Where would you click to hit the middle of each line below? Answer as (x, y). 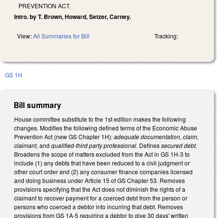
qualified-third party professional (93, 145)
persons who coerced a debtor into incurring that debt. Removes (99, 206)
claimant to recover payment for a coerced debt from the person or (101, 198)
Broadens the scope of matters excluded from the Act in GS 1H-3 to (102, 154)
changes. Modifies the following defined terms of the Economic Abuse (106, 127)
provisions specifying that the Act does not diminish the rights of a (100, 189)
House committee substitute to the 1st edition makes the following (100, 119)
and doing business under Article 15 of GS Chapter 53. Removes (100, 180)
